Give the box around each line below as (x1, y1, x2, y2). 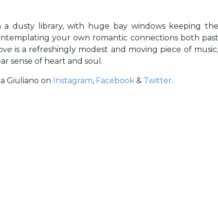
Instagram (53, 76, 92, 85)
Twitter (144, 76, 172, 85)
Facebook (96, 76, 134, 85)
